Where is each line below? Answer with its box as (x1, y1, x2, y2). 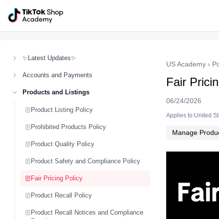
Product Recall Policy (31, 192, 92, 199)
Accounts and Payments (22, 71, 92, 79)
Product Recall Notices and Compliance (31, 209, 143, 216)
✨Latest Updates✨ (22, 54, 76, 62)
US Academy (166, 60, 206, 68)
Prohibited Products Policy (31, 123, 106, 131)
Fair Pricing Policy (31, 175, 83, 182)
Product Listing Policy (31, 106, 93, 113)
